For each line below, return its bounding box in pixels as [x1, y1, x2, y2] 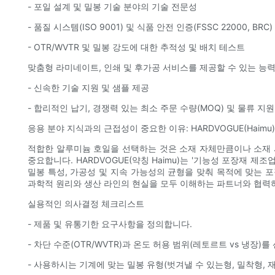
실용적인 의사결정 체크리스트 [28, 198, 144, 209]
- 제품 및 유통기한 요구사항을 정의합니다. [28, 219, 192, 230]
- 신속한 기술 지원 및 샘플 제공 [28, 82, 149, 93]
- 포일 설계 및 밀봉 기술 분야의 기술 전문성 [28, 1, 197, 12]
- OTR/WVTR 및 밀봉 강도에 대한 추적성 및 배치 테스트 [28, 42, 245, 53]
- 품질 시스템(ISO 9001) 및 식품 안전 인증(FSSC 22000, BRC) [28, 21, 273, 33]
